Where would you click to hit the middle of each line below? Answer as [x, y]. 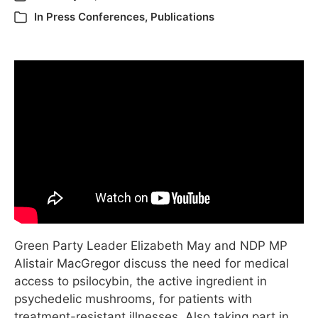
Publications [182, 17]
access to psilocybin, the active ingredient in [141, 281]
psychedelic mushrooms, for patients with [133, 299]
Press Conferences [95, 17]
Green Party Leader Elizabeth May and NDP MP [151, 246]
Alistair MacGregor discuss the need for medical [152, 264]
